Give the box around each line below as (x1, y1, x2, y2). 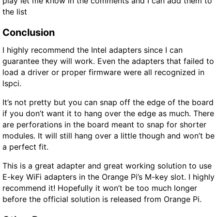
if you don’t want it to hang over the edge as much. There (2, 108, 214, 118)
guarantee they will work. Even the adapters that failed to (2, 56, 214, 66)
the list (2, 6, 27, 16)
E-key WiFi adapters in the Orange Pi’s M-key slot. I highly (2, 171, 215, 182)
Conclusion (2, 26, 55, 38)
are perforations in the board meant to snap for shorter (2, 119, 206, 129)
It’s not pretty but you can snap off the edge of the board (2, 97, 214, 107)
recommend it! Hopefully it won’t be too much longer (2, 183, 197, 193)
